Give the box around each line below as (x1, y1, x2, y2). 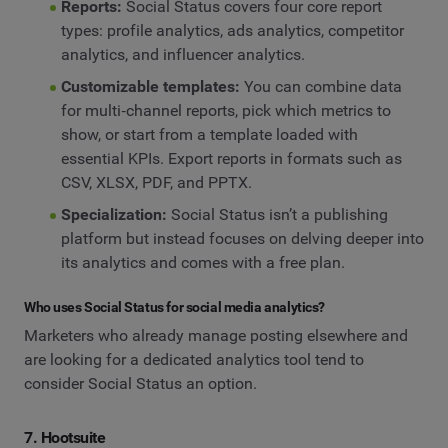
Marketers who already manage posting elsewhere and (24, 326, 408, 346)
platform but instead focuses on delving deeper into (60, 228, 424, 248)
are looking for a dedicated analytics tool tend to (24, 350, 364, 370)
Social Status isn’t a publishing (166, 204, 388, 224)
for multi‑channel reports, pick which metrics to (60, 100, 391, 120)
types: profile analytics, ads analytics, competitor (60, 20, 404, 40)
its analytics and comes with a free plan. (60, 252, 345, 272)
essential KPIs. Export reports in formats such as (60, 148, 402, 168)
